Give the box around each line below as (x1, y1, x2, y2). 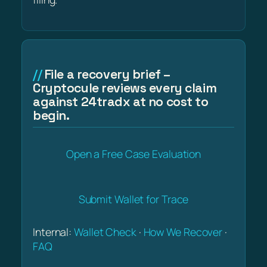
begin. (33, 107, 70, 123)
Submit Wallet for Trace (78, 191, 189, 206)
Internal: (33, 225, 74, 240)
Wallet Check (74, 225, 136, 240)
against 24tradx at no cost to (33, 93, 209, 110)
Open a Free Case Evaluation (66, 146, 201, 161)
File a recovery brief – (44, 66, 171, 82)
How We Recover (143, 225, 223, 240)
